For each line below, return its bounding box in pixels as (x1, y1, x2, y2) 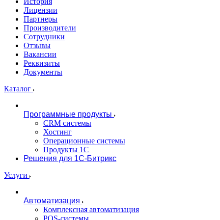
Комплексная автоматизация (43, 205, 139, 214)
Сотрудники (24, 32, 65, 41)
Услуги (4, 171, 29, 179)
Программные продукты (24, 110, 112, 118)
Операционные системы (43, 137, 125, 145)
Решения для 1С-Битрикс (24, 154, 116, 163)
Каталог (4, 84, 33, 93)
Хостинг (43, 128, 72, 136)
